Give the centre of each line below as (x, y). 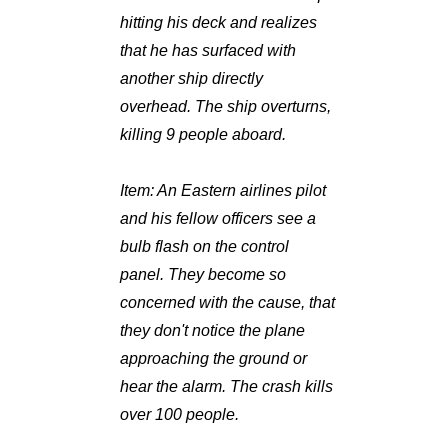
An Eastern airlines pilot (240, 191)
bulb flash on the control (205, 247)
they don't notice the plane (213, 331)
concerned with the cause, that (228, 303)
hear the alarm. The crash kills (227, 387)
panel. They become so (203, 275)
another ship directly (192, 79)
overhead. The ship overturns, (226, 107)
